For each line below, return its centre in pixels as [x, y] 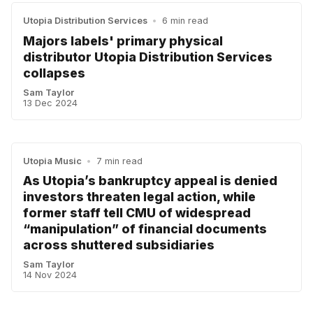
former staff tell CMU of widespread [137, 212]
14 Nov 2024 [50, 275]
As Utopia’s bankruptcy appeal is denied [150, 180]
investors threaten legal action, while [139, 196]
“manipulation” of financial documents [145, 228]
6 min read [185, 21]
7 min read [119, 161]
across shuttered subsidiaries [119, 245]
